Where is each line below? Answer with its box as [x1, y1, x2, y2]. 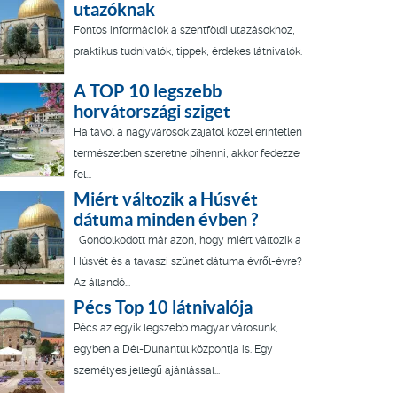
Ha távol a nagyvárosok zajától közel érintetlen [74, 126, 302, 139]
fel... [74, 168, 91, 182]
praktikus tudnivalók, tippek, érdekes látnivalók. [74, 45, 302, 58]
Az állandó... [74, 276, 130, 290]
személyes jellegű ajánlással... [74, 364, 220, 378]
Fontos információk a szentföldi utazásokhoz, [74, 24, 295, 37]
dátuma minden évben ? [74, 209, 258, 230]
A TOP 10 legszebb [74, 81, 222, 102]
